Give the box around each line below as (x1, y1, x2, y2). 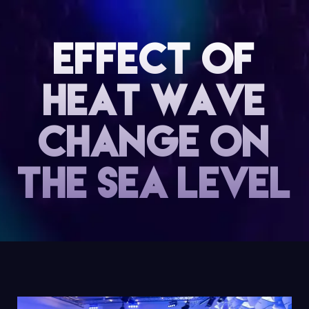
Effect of (53, 39, 256, 78)
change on (39, 122, 270, 161)
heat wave (43, 81, 266, 119)
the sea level (17, 163, 292, 202)
